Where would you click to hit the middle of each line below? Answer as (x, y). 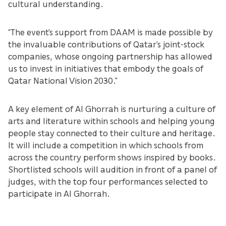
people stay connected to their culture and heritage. (112, 133)
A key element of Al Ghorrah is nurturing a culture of (112, 109)
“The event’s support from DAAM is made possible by (110, 32)
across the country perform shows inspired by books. (112, 157)
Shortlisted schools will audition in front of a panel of (112, 169)
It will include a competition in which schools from (106, 145)
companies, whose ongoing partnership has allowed (110, 56)
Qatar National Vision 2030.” (63, 80)
